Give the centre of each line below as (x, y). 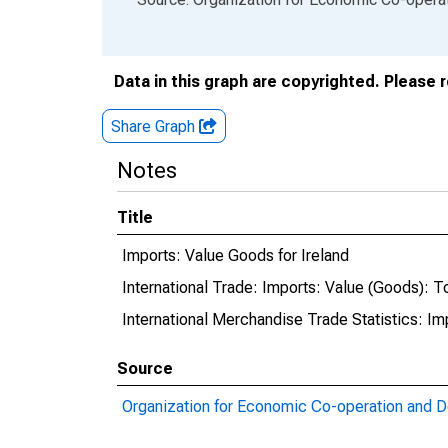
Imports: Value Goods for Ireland (235, 255)
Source (145, 368)
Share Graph (155, 126)
